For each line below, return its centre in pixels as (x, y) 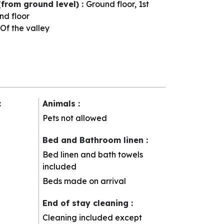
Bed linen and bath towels (93, 154)
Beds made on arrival (84, 181)
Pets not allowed (75, 118)
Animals (60, 103)
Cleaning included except (92, 217)
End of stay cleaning (87, 203)
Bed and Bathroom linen (94, 140)
